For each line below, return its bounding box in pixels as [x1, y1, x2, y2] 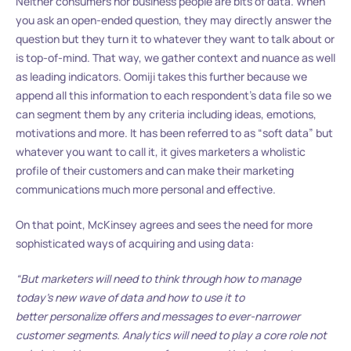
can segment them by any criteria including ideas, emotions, [16, 107, 317, 122]
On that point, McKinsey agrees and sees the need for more [16, 217, 313, 233]
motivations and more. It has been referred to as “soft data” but [16, 125, 333, 141]
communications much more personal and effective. [16, 182, 276, 197]
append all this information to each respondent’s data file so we [16, 88, 331, 103]
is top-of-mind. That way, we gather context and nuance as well [16, 50, 335, 66]
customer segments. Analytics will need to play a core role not [16, 327, 327, 343]
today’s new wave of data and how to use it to [16, 290, 244, 306]
